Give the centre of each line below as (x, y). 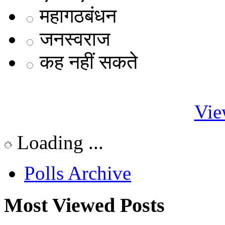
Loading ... (58, 142)
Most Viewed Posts (84, 205)
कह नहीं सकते (89, 62)
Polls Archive (78, 173)
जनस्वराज (75, 39)
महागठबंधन (78, 16)
